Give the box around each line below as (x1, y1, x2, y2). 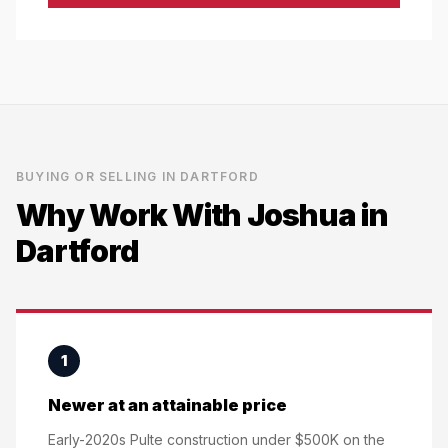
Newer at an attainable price (48, 395, 287, 415)
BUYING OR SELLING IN (16, 169, 181, 184)
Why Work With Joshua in (16, 197, 388, 233)
